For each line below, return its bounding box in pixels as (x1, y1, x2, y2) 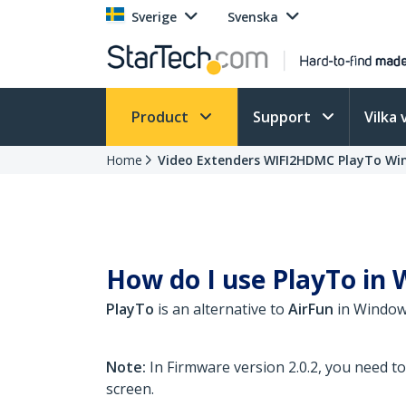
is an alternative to (158, 299, 288, 319)
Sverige (131, 8, 177, 25)
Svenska (227, 8, 278, 25)
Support (253, 107, 314, 127)
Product (131, 107, 192, 127)
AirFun (288, 299, 337, 319)
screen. (106, 379, 154, 399)
